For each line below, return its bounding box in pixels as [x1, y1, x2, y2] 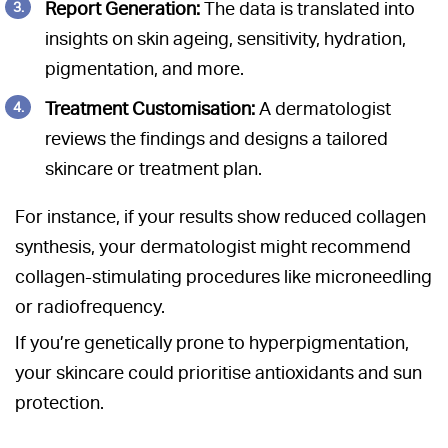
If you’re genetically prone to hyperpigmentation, [15, 332, 409, 354]
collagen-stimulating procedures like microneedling [15, 266, 432, 288]
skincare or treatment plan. [45, 158, 262, 180]
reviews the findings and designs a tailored [45, 128, 388, 150]
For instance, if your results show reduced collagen [15, 206, 426, 228]
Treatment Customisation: [45, 98, 255, 120]
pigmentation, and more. [45, 58, 244, 80]
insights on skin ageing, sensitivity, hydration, [45, 28, 406, 50]
